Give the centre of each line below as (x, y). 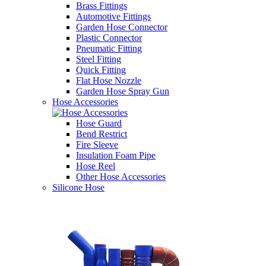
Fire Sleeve (97, 145)
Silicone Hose (78, 187)
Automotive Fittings (113, 16)
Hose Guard (99, 123)
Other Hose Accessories (121, 177)
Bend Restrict (102, 134)
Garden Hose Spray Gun (123, 91)
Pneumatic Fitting (109, 48)
